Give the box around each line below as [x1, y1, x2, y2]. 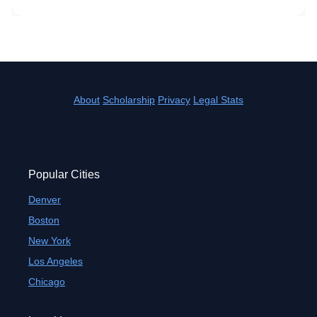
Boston [28, 214, 59, 226]
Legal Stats [193, 94, 243, 105]
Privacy [158, 94, 190, 105]
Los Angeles [28, 255, 83, 267]
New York [28, 235, 71, 246]
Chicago [28, 276, 65, 287]
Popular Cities [28, 168, 100, 180]
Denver [28, 194, 61, 205]
